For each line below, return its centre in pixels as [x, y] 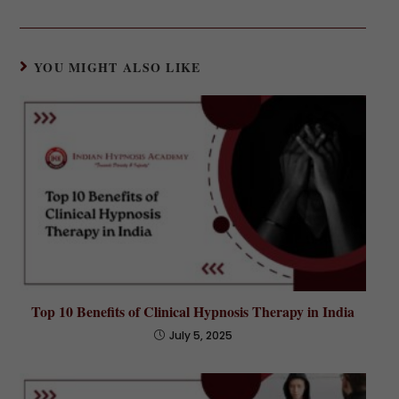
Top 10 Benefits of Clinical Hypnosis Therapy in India [193, 311]
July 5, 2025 [200, 335]
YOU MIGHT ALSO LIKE [117, 68]
